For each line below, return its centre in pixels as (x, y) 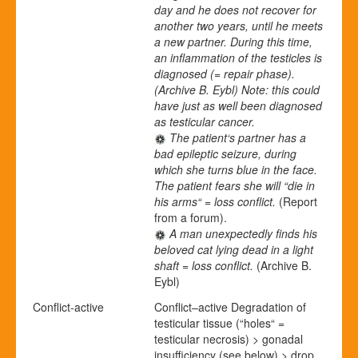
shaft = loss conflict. (205, 265)
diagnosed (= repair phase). (225, 73)
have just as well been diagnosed (238, 105)
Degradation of (267, 306)
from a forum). (191, 217)
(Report (298, 201)
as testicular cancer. (205, 121)
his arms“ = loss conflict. (217, 201)
